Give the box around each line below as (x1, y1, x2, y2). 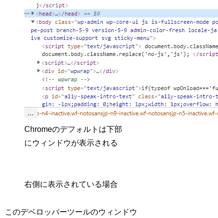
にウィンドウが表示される (24, 139, 118, 147)
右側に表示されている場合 (24, 180, 118, 188)
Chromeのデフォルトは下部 (24, 125, 123, 134)
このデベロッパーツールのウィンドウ (5, 207, 138, 216)
